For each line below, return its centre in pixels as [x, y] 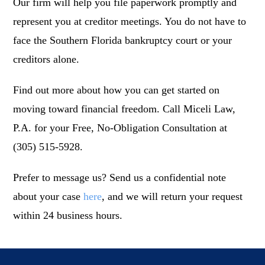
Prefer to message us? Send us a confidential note [120, 178]
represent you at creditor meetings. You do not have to [130, 22]
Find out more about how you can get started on [117, 90]
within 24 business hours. [68, 216]
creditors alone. [46, 59]
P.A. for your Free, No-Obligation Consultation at [120, 128]
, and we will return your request [172, 197]
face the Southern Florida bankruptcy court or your [123, 41]
